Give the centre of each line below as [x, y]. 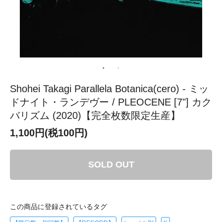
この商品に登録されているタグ [58, 206]
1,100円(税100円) [49, 133]
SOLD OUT [111, 164]
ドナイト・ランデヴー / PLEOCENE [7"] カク [111, 102]
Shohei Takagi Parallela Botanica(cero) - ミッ [109, 88]
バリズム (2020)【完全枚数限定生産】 [95, 115]
